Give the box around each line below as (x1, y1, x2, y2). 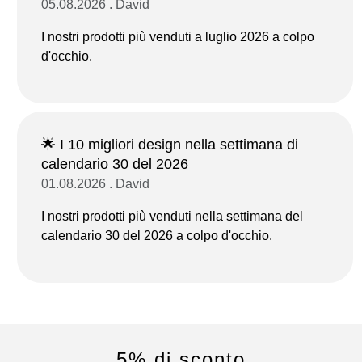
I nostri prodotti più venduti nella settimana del (41, 208, 303, 223)
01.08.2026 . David (41, 176, 149, 191)
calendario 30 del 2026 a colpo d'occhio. (41, 228, 272, 242)
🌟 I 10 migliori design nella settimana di (41, 136, 298, 153)
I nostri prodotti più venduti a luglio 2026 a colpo (41, 29, 314, 44)
